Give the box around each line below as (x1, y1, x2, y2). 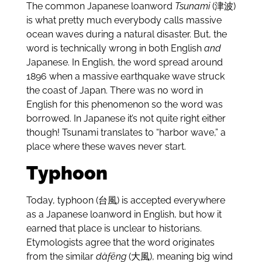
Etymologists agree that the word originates (26, 237, 215, 249)
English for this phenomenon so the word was (26, 99, 223, 111)
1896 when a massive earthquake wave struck (26, 71, 225, 82)
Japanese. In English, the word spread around (26, 57, 223, 68)
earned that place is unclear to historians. (26, 223, 202, 235)
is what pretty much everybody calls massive (26, 15, 222, 26)
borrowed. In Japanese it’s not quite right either (26, 113, 226, 125)
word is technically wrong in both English (26, 43, 204, 54)
